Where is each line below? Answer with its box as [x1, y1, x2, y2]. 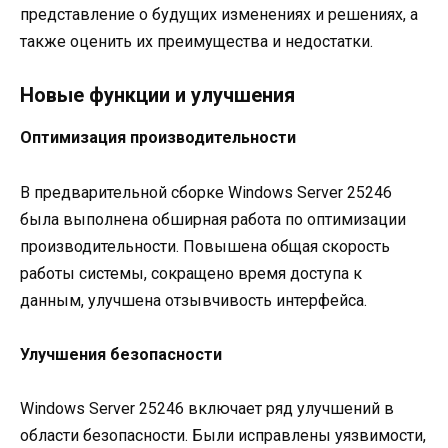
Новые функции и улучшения [20, 83, 295, 108]
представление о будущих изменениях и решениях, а [20, 5, 418, 25]
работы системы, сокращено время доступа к [20, 263, 362, 283]
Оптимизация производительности [20, 128, 296, 148]
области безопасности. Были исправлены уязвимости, [20, 425, 426, 445]
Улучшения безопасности [20, 344, 222, 364]
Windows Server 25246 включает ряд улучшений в [20, 398, 394, 418]
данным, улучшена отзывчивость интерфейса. [20, 290, 367, 310]
